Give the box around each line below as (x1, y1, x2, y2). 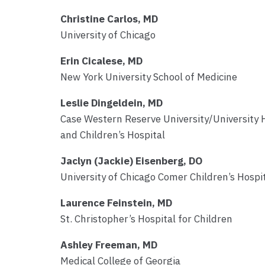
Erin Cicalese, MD (60, 54, 143, 68)
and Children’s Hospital (60, 128, 165, 142)
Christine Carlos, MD (60, 12, 158, 26)
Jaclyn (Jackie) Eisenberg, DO (60, 154, 202, 168)
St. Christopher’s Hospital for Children (60, 212, 232, 226)
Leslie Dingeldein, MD (60, 96, 163, 110)
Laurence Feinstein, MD (60, 196, 172, 210)
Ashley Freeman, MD (60, 238, 157, 252)
